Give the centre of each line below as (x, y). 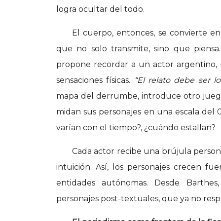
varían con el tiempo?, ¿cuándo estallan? (137, 128)
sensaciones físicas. (95, 80)
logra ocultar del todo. (101, 9)
